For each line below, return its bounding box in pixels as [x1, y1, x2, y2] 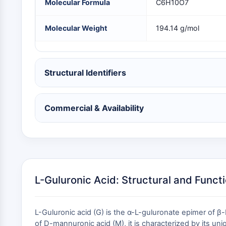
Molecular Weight [45, 24, 107, 32]
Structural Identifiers [44, 68, 126, 78]
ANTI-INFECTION [18, 41, 71, 50]
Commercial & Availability [44, 103, 144, 113]
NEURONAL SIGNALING [18, 6, 91, 15]
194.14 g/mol [156, 24, 199, 32]
